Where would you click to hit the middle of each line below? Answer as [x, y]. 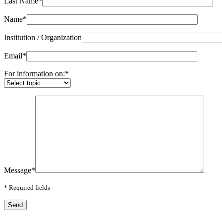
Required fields [29, 187]
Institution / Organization [43, 37]
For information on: [34, 73]
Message [18, 170]
